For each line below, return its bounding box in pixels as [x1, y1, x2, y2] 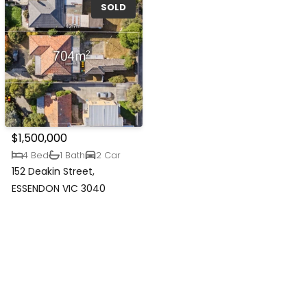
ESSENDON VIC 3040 [12, 182, 106, 196]
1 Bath [60, 149, 86, 161]
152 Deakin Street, [12, 164, 95, 179]
